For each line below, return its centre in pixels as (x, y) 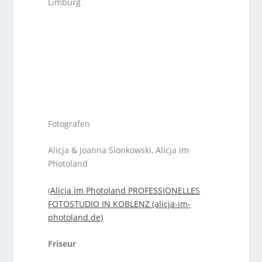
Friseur (62, 243)
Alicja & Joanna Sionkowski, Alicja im (119, 150)
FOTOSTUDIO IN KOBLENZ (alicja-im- (120, 204)
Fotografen (69, 123)
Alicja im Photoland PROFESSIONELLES (125, 190)
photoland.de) (76, 217)
